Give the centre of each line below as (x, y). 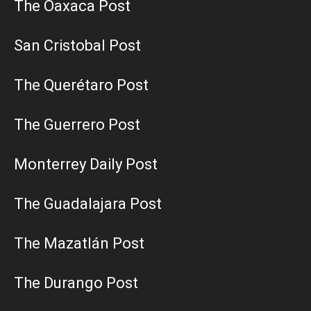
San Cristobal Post (77, 45)
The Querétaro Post (81, 85)
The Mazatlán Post (79, 243)
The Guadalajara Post (88, 203)
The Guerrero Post (77, 124)
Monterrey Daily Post (86, 164)
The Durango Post (76, 283)
